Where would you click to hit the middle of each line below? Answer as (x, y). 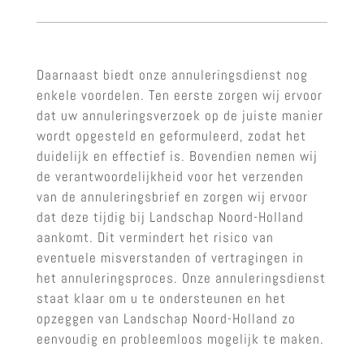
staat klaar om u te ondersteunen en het (161, 298)
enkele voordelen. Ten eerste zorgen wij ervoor (179, 95)
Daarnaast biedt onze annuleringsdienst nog (172, 74)
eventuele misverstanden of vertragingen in (170, 257)
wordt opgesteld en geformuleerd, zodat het (171, 135)
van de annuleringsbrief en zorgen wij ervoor (172, 196)
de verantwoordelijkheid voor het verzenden (170, 176)
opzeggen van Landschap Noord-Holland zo (166, 318)
